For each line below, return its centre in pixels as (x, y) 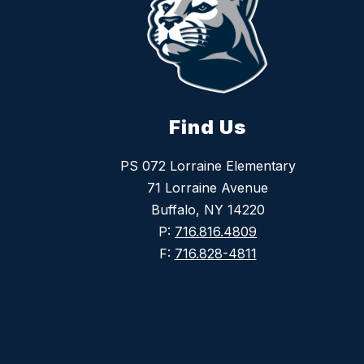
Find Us (208, 127)
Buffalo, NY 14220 (208, 209)
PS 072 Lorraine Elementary (208, 165)
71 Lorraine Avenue (208, 187)
